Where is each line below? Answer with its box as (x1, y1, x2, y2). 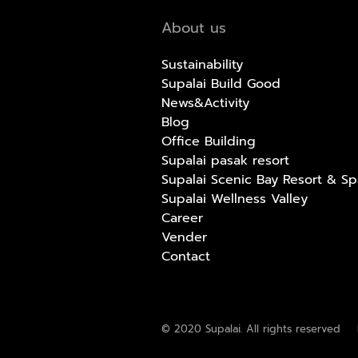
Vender (161, 227, 207, 247)
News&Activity (161, 93, 249, 113)
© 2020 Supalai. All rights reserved (161, 320, 340, 336)
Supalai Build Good (161, 74, 280, 93)
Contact (161, 246, 210, 266)
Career (161, 208, 203, 228)
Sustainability (161, 54, 243, 74)
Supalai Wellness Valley (161, 189, 308, 209)
